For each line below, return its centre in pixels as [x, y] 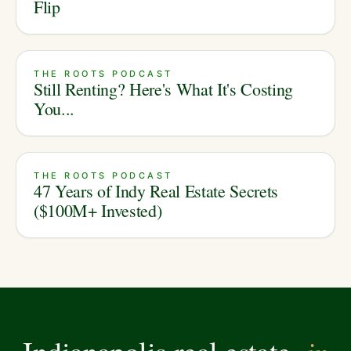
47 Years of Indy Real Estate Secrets [156, 191]
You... [54, 109]
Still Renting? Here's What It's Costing [164, 89]
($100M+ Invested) [98, 211]
